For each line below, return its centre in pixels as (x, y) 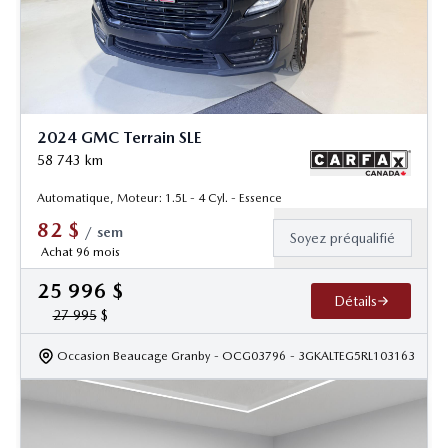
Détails (355, 301)
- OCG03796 (250, 356)
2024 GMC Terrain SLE (119, 138)
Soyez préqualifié (342, 238)
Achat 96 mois (80, 252)
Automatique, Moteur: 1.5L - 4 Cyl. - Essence (159, 198)
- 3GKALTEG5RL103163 (352, 356)
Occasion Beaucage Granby (133, 356)
